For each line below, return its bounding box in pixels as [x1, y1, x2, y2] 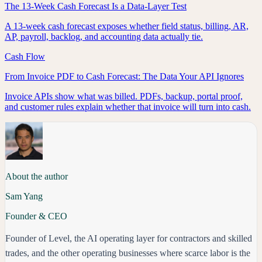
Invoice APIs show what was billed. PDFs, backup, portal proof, [5, 91, 243, 101]
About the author [5, 171, 68, 181]
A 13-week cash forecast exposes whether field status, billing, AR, [5, 20, 249, 31]
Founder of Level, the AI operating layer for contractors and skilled [5, 233, 252, 243]
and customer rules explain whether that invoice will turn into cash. [5, 101, 251, 112]
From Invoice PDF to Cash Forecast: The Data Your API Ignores [5, 71, 244, 81]
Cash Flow [5, 51, 45, 61]
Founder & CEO [5, 211, 67, 221]
